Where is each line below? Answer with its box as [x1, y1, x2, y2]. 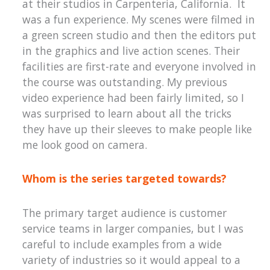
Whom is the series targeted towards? [22, 171, 227, 186]
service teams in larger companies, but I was [22, 221, 244, 236]
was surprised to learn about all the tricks [22, 105, 232, 121]
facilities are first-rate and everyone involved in [22, 58, 257, 74]
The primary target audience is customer [22, 205, 227, 220]
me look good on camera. [22, 137, 148, 152]
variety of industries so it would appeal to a [22, 252, 241, 267]
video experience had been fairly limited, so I [22, 90, 245, 105]
